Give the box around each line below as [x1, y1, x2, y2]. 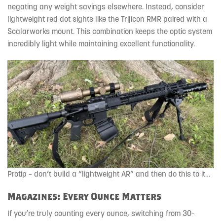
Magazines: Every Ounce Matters [7, 190, 161, 202]
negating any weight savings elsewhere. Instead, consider [7, 1, 204, 11]
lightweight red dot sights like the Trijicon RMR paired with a [7, 13, 207, 24]
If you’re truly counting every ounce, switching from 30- [7, 208, 194, 218]
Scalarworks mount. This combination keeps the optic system [7, 26, 212, 36]
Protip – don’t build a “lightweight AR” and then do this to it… [7, 169, 210, 179]
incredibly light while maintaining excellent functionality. [7, 38, 195, 48]
